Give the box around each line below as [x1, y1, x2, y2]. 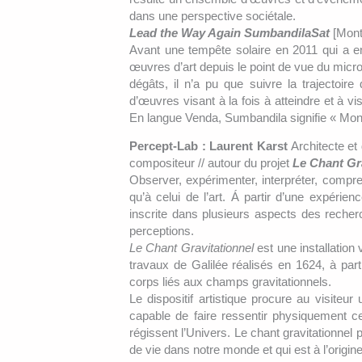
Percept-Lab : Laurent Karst [129, 138, 288, 153]
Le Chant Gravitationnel [129, 240, 254, 255]
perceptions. [129, 223, 194, 238]
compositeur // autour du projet [129, 155, 293, 170]
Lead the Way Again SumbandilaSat [129, 25, 330, 40]
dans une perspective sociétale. [129, 8, 296, 23]
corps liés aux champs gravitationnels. [129, 274, 331, 288]
